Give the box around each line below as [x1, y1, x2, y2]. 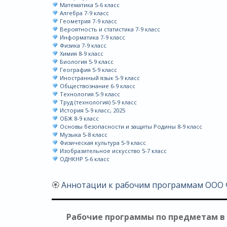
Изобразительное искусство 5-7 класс [58, 147, 167, 155]
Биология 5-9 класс [58, 58, 113, 65]
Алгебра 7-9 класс [58, 9, 109, 17]
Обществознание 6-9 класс [58, 82, 135, 90]
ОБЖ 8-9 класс [58, 115, 99, 122]
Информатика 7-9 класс [58, 33, 125, 41]
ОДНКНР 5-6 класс [58, 155, 109, 163]
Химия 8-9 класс [58, 50, 103, 57]
